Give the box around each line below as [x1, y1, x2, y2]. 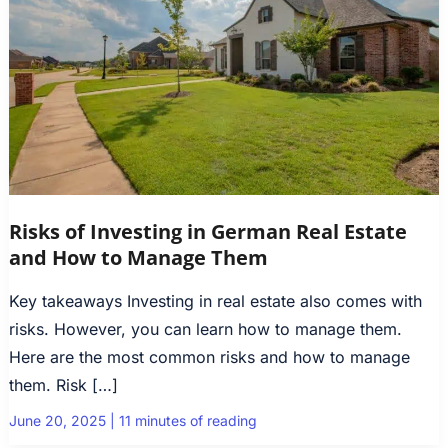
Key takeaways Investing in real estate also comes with [8, 291, 422, 312]
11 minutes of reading [118, 412, 257, 430]
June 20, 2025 [8, 412, 110, 430]
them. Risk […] [8, 375, 118, 396]
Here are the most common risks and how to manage [8, 347, 410, 368]
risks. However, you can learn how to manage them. [8, 319, 402, 340]
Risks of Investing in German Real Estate [8, 218, 407, 246]
